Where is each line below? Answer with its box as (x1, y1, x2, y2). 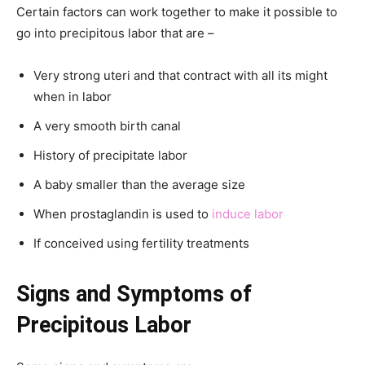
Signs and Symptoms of (16, 280, 252, 307)
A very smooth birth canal (33, 117, 181, 134)
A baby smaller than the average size (33, 176, 245, 192)
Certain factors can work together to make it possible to (16, 3, 337, 20)
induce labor (212, 205, 284, 222)
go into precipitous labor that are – (16, 24, 214, 41)
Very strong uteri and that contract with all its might (33, 67, 328, 83)
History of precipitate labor (33, 147, 187, 163)
